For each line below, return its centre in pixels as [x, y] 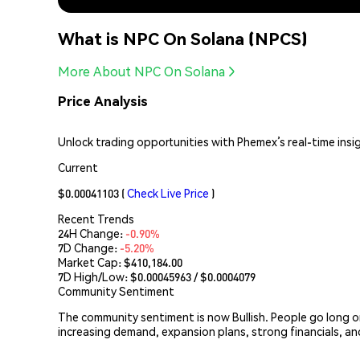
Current [78, 167]
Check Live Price [168, 192]
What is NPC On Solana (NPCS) [183, 38]
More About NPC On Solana [141, 72]
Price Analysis [103, 101]
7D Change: [89, 247]
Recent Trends [96, 218]
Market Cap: [91, 262]
